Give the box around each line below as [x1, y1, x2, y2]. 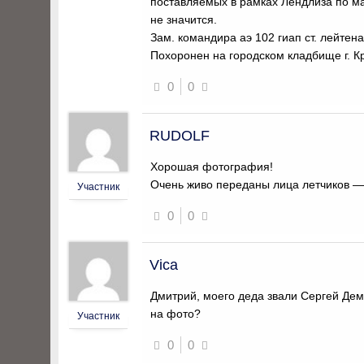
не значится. [150, 13, 217, 26]
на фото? [150, 307, 201, 320]
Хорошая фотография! [150, 160, 273, 173]
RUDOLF [149, 128, 210, 144]
